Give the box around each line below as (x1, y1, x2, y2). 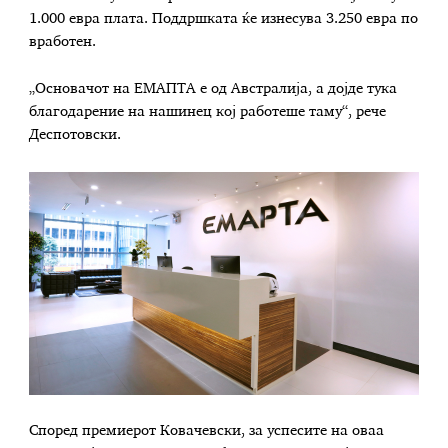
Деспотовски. (29, 128, 122, 143)
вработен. (29, 34, 97, 49)
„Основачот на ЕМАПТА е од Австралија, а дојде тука (29, 82, 398, 97)
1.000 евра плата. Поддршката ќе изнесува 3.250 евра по (29, 11, 419, 26)
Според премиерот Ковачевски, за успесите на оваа (29, 423, 385, 438)
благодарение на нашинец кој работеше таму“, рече (29, 105, 387, 120)
